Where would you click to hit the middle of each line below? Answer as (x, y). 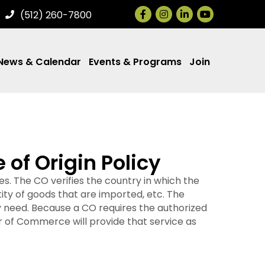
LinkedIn (195, 12)
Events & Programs (135, 62)
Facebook (158, 12)
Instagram (180, 12)
